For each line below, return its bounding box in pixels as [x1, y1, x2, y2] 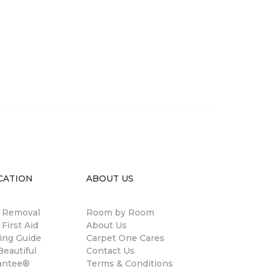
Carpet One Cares [86, 233, 165, 243]
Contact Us [86, 245, 135, 256]
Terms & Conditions [86, 258, 173, 269]
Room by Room [86, 207, 154, 218]
